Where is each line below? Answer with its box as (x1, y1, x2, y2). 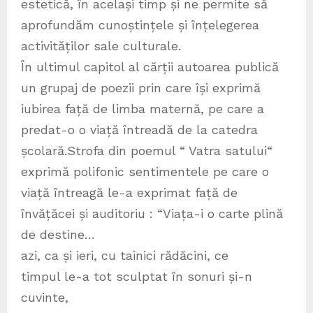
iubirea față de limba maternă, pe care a (21, 101, 264, 117)
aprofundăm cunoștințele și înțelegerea (21, 17, 259, 33)
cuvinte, (21, 290, 68, 305)
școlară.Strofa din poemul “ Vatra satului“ (21, 143, 272, 159)
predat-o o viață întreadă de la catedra (21, 122, 258, 138)
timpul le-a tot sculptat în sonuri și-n (21, 269, 252, 284)
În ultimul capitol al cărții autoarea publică (21, 59, 279, 75)
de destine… (21, 227, 95, 242)
